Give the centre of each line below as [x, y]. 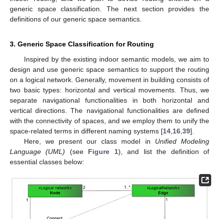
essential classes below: [47, 162]
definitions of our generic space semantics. [76, 19]
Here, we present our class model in [89, 141]
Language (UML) [38, 151]
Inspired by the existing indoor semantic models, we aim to [116, 59]
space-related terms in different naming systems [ [86, 131]
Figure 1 [103, 151]
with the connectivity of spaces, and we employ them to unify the [109, 120]
